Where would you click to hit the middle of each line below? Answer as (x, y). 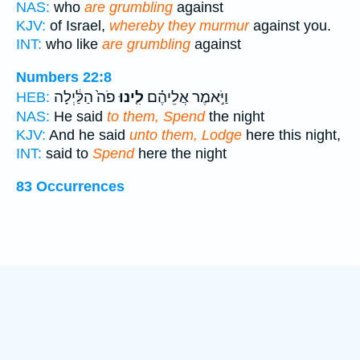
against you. (290, 26)
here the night (180, 154)
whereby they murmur (179, 26)
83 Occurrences (70, 186)
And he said (88, 135)
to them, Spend (156, 117)
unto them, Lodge (186, 135)
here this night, (291, 135)
